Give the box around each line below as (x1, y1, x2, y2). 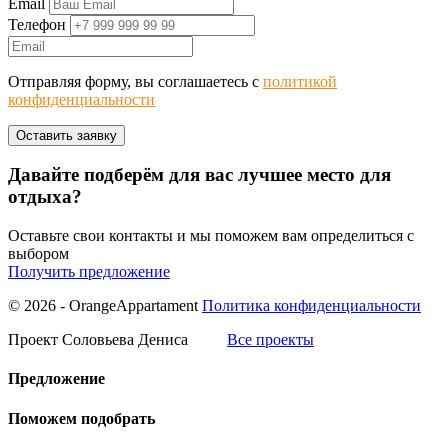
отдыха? (8, 186, 82, 208)
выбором (8, 245, 69, 263)
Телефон (8, 15, 66, 33)
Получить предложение (8, 263, 170, 281)
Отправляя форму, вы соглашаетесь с (8, 72, 263, 90)
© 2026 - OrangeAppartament (8, 297, 202, 315)
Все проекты (227, 331, 314, 349)
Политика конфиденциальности (202, 297, 421, 315)
